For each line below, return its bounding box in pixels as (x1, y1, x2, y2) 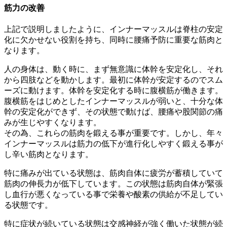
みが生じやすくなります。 (4, 118, 101, 127)
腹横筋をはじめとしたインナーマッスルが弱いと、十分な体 (4, 96, 223, 105)
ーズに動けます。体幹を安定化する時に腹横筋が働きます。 (4, 86, 223, 95)
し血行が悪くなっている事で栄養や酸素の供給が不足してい (4, 190, 223, 199)
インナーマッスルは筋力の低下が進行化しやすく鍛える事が (4, 139, 223, 148)
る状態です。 (4, 200, 53, 209)
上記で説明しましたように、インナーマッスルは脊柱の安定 (4, 24, 223, 33)
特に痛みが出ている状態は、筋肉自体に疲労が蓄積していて (4, 168, 223, 177)
